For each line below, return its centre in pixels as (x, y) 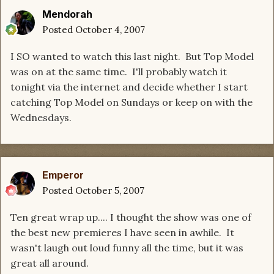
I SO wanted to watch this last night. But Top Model (132, 57)
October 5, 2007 (110, 191)
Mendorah (67, 14)
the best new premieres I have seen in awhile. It (122, 233)
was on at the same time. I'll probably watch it (119, 72)
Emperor (63, 175)
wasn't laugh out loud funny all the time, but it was (127, 248)
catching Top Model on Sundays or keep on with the (131, 102)
